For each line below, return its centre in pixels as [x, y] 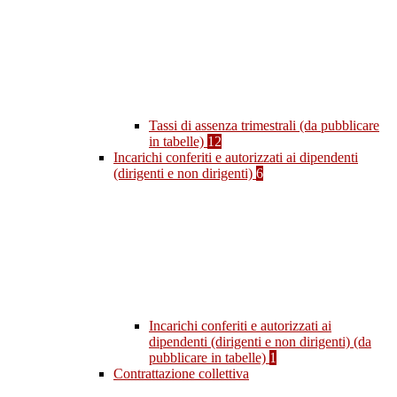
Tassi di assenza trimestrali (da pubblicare [264, 126]
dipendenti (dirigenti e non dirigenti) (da [260, 342]
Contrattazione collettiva [181, 374]
